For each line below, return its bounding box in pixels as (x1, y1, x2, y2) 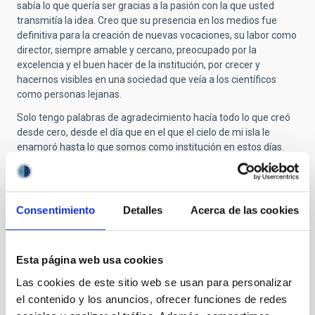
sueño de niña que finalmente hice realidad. (17, 186, 209, 198)
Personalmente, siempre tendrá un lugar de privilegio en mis (17, 156, 283, 168)
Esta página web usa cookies (16, 254, 163, 266)
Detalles (122, 204, 163, 217)
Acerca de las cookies (190, 204, 299, 217)
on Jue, (222, 266, 260, 280)
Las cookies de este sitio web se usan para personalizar (16, 276, 292, 288)
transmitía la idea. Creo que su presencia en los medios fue (17, 15, 277, 27)
